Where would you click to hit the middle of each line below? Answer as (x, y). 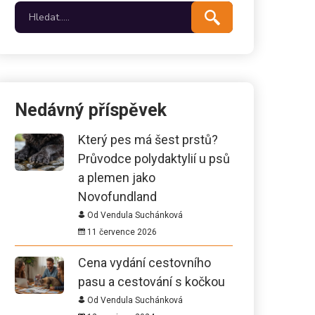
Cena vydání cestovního (144, 263)
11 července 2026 (121, 232)
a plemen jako (117, 178)
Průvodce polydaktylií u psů (154, 159)
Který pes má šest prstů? (148, 140)
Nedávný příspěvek (91, 110)
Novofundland (117, 197)
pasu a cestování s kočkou (152, 282)
